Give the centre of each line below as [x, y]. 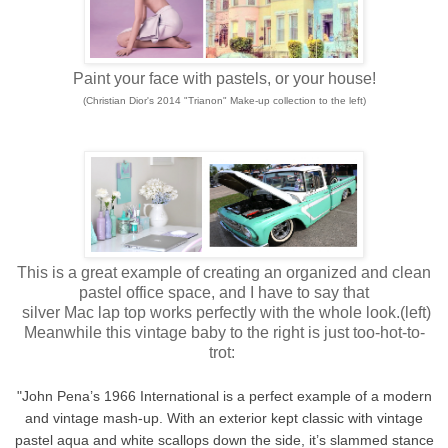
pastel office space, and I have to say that [224, 292]
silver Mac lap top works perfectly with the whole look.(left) [224, 312]
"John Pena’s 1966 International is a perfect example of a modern [224, 395]
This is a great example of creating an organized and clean [224, 272]
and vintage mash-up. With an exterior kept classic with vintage [224, 417]
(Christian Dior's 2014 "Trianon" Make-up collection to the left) [224, 100]
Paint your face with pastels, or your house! [224, 78]
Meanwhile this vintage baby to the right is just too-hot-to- [224, 332]
